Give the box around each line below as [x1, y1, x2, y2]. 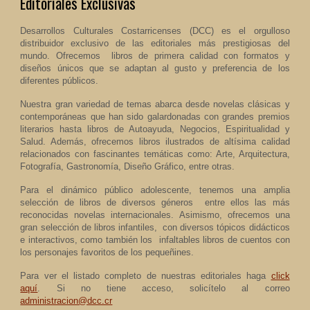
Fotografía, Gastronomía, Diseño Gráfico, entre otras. [20, 161, 235, 172]
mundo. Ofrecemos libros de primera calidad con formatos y [20, 51, 290, 61]
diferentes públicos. [20, 75, 99, 86]
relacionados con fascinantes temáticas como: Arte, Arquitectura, [20, 149, 290, 159]
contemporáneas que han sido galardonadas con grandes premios [20, 111, 290, 122]
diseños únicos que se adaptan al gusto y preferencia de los [20, 63, 290, 73]
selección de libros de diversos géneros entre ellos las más [20, 197, 290, 208]
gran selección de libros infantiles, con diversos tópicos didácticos [20, 222, 290, 232]
